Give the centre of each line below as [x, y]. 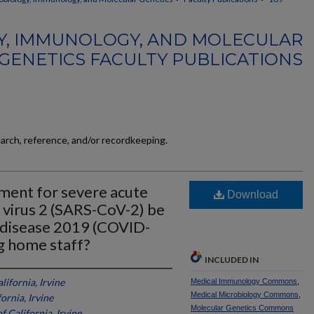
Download [251, 194]
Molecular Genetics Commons [242, 308]
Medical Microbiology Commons [245, 294]
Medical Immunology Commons [244, 281]
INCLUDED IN [232, 260]
